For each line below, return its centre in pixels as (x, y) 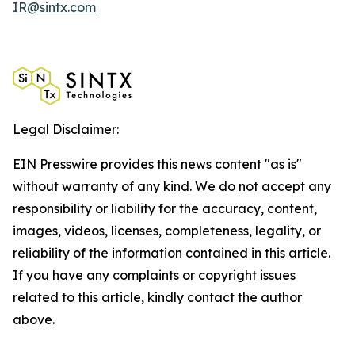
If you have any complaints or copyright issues (154, 275)
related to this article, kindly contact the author (157, 297)
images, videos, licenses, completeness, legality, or (167, 231)
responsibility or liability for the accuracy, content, (165, 208)
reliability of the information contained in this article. (172, 253)
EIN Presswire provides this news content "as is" (157, 164)
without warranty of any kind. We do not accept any (172, 186)
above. (34, 319)
